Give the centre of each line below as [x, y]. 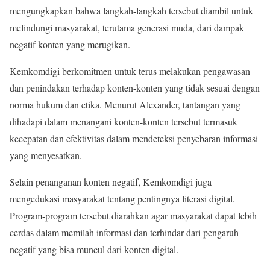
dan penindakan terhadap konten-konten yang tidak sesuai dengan [135, 88]
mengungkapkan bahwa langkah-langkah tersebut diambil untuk [131, 11]
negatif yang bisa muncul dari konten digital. [94, 250]
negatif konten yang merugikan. [70, 45]
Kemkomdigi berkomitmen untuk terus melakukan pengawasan [130, 71]
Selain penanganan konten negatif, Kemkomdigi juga [111, 182]
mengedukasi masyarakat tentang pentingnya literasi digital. [122, 199]
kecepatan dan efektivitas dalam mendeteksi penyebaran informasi [134, 139]
